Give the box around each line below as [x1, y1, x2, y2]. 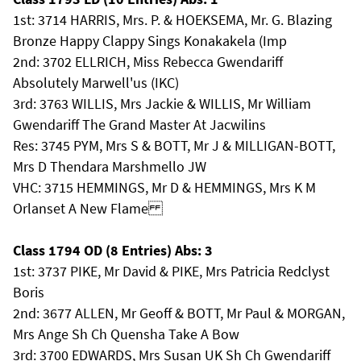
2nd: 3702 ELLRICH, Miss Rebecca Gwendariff [13, 52, 283, 71]
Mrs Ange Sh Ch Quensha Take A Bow [13, 325, 239, 343]
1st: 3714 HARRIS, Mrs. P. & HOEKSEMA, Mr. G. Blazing [13, 10, 332, 29]
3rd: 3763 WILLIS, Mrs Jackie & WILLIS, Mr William [13, 94, 311, 113]
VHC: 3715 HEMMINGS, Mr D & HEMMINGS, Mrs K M [13, 178, 316, 197]
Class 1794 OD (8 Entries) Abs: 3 [13, 241, 213, 259]
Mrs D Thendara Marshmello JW [13, 157, 206, 176]
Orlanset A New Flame [13, 199, 163, 218]
